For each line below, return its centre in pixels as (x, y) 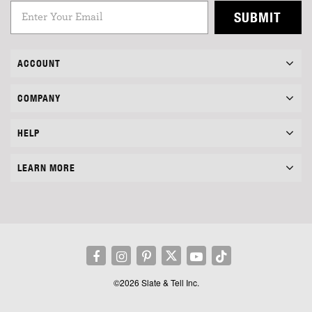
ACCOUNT (39, 63)
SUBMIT (258, 17)
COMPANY (39, 98)
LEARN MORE (46, 167)
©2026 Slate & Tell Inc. (156, 282)
